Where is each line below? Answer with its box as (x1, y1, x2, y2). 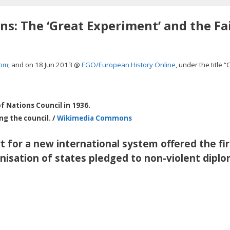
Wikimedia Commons (56, 113, 132, 123)
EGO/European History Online (81, 60, 176, 69)
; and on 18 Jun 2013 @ (8, 60, 82, 69)
